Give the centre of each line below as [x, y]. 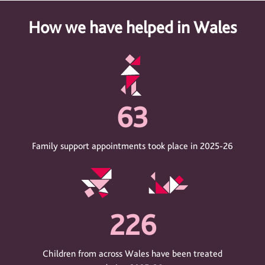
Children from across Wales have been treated [132, 253]
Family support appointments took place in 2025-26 [132, 146]
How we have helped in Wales [132, 27]
